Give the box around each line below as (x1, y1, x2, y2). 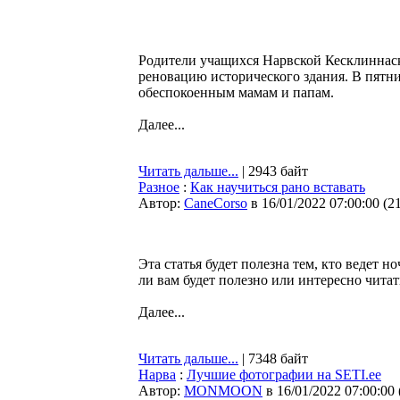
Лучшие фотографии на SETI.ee (187, 367, 381, 382)
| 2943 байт (238, 163, 308, 179)
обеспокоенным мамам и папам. (138, 85, 334, 100)
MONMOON (184, 383, 262, 398)
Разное (138, 179, 179, 195)
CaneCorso (184, 196, 247, 211)
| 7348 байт (238, 351, 308, 366)
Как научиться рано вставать (190, 179, 365, 195)
